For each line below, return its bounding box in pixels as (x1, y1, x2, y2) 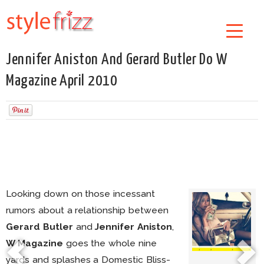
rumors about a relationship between (6, 204, 169, 216)
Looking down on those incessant (6, 188, 156, 199)
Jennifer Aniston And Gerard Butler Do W (6, 52, 227, 68)
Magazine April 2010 (6, 73, 118, 89)
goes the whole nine (62, 237, 157, 249)
